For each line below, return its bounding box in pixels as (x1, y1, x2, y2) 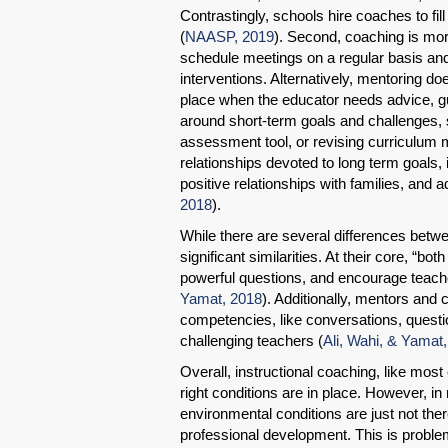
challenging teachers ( (180, 332, 323, 350)
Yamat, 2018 (180, 290, 262, 308)
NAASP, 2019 (185, 28, 274, 46)
